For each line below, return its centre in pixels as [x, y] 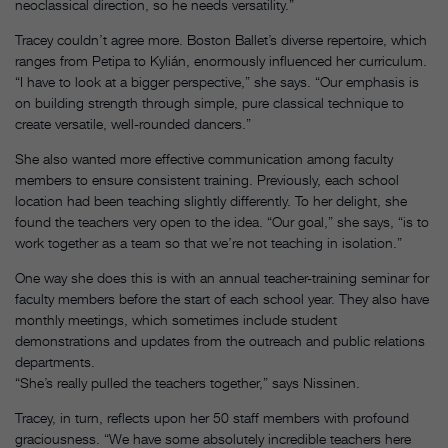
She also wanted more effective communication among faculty [204, 159]
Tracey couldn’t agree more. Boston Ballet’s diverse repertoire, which [221, 40]
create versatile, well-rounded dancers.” [133, 124]
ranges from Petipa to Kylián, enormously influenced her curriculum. [221, 61]
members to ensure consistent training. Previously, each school [207, 180]
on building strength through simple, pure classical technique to [209, 103]
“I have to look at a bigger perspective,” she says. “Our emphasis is [217, 82]
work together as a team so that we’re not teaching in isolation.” [208, 243]
